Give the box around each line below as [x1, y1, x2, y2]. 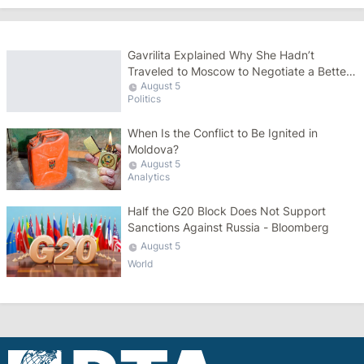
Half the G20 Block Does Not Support [128, 203, 327, 218]
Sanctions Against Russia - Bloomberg [128, 219, 330, 234]
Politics [128, 92, 162, 105]
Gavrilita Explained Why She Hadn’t [128, 47, 315, 62]
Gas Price [128, 80, 179, 94]
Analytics [128, 170, 171, 183]
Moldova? [128, 141, 180, 156]
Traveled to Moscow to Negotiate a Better [128, 63, 351, 78]
